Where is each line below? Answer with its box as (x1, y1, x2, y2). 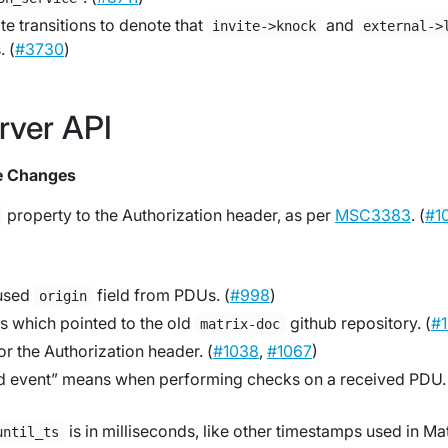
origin (39, 288, 88, 304)
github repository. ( (285, 313, 431, 333)
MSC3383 (334, 205, 411, 225)
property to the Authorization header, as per (2, 205, 335, 225)
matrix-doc (200, 316, 281, 332)
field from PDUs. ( (92, 285, 230, 305)
